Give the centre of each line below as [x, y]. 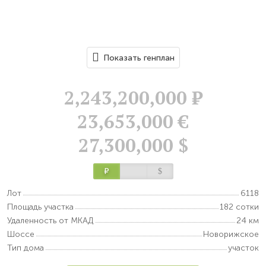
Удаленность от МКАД [50, 221]
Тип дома [26, 248]
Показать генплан [139, 58]
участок [243, 248]
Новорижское [231, 235]
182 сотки [239, 207]
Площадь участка [40, 207]
